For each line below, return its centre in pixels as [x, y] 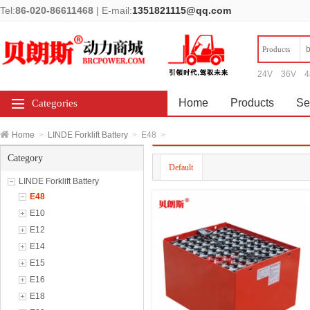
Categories [55, 103]
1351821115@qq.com [182, 10]
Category [25, 158]
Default [181, 167]
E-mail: [116, 10]
